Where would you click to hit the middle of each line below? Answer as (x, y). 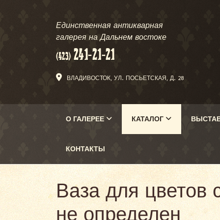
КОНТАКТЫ (85, 149)
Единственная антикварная (110, 25)
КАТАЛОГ (149, 119)
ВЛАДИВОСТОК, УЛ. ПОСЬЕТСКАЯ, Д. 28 (125, 78)
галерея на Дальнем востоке (111, 37)
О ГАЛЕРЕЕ (86, 119)
